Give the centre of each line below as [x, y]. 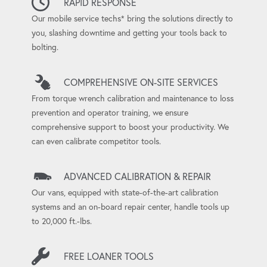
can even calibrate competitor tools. [96, 141]
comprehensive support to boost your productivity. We [130, 127]
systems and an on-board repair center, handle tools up [130, 207]
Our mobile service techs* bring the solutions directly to [132, 18]
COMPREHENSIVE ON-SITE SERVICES [141, 82]
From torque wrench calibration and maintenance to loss [132, 98]
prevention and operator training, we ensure [110, 112]
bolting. [45, 47]
